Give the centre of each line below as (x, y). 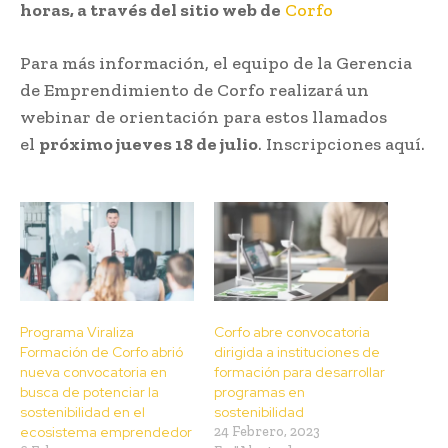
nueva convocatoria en (93, 372)
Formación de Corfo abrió (101, 352)
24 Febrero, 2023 (267, 432)
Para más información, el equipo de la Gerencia (216, 62)
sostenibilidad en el (82, 412)
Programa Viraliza (77, 332)
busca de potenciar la (89, 392)
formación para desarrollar (299, 372)
